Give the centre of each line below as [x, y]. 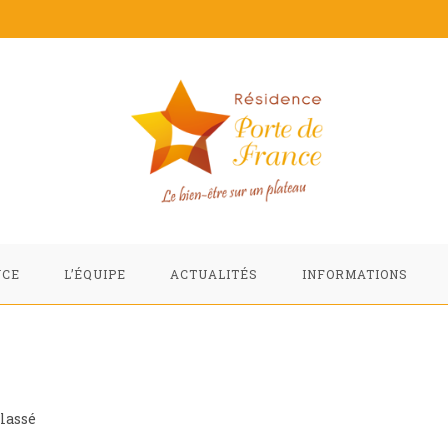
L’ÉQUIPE [94, 273]
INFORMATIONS [354, 273]
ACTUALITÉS [213, 273]
